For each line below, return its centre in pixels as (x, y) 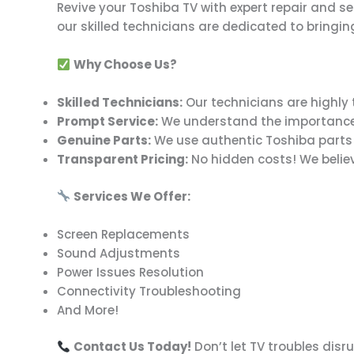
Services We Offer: (132, 196)
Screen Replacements (123, 234)
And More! (88, 310)
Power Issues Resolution (130, 272)
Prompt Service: (107, 121)
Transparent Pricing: (122, 159)
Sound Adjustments (119, 253)
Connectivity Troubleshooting (149, 291)
